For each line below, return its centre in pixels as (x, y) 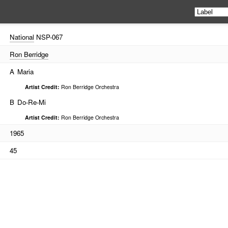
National (22, 37)
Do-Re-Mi (31, 102)
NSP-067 (48, 37)
